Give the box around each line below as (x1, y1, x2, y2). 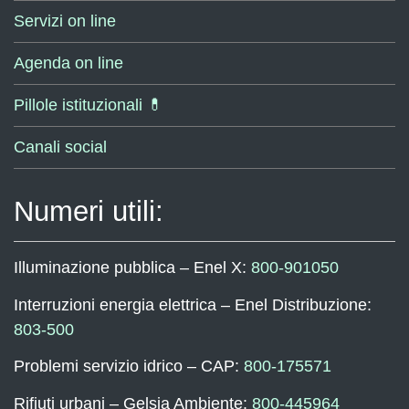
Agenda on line (14, 54, 123, 72)
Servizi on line (14, 12, 116, 30)
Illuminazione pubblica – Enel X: (14, 258, 251, 277)
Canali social (14, 138, 107, 156)
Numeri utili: (14, 195, 163, 227)
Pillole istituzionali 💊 (14, 96, 163, 114)
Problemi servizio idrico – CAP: (14, 357, 244, 375)
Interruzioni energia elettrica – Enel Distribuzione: (14, 295, 372, 314)
